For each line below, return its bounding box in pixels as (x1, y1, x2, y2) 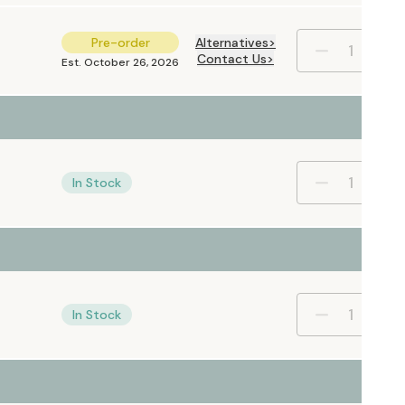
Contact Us (197, 51, 267, 67)
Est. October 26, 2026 (61, 55, 179, 70)
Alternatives (195, 34, 268, 51)
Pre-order (90, 34, 150, 51)
